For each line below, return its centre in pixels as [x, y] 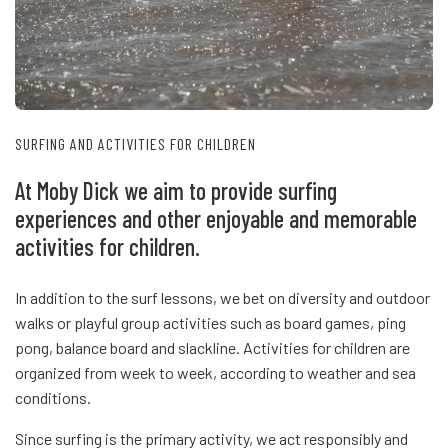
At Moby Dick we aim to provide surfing [176, 190]
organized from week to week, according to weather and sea [215, 372]
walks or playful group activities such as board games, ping [210, 322]
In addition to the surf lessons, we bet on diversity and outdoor [222, 297]
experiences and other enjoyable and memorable [216, 218]
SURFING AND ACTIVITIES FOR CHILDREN [135, 143]
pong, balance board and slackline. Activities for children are [212, 347]
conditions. [53, 397]
